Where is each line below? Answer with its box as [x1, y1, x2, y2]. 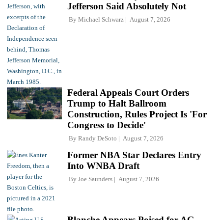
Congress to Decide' [67, 119, 146, 130]
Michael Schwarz [78, 15, 124, 23]
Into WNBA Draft [67, 160, 139, 171]
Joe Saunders [78, 175, 112, 183]
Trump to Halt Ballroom [67, 98, 166, 109]
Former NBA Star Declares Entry [67, 149, 201, 160]
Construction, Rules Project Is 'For [67, 109, 207, 119]
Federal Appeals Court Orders [67, 87, 189, 98]
